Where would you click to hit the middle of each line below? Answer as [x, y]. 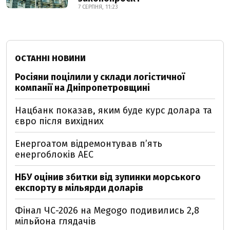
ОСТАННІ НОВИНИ [50, 58]
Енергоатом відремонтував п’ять [89, 143]
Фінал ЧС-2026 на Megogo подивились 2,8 [107, 210]
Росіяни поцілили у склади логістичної [100, 77]
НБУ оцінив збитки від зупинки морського [108, 177]
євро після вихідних [59, 121]
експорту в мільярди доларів [79, 188]
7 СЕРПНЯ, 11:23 [98, 7]
